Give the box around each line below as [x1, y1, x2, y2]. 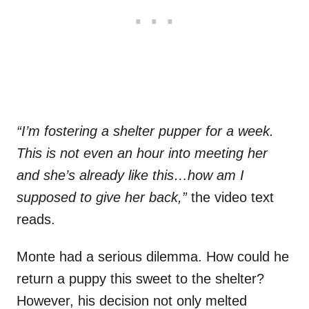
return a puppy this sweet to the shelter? [17, 271, 264, 287]
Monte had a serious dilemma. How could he [17, 249, 289, 265]
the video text [187, 190, 274, 206]
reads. [17, 212, 55, 228]
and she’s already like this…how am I [17, 168, 244, 183]
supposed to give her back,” [17, 190, 187, 206]
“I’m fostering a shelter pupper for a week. [17, 123, 274, 139]
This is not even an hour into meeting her [17, 146, 268, 161]
